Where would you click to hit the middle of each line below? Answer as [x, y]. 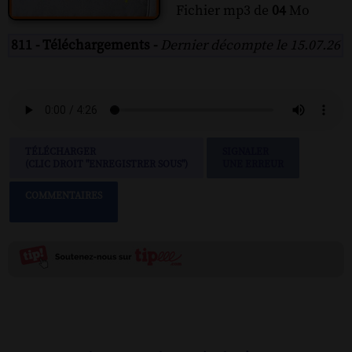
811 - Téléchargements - [86, 45]
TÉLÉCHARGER [60, 151]
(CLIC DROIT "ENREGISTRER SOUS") [106, 164]
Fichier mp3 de [224, 11]
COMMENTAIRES [64, 195]
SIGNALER [246, 151]
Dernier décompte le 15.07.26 [250, 45]
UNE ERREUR [253, 164]
